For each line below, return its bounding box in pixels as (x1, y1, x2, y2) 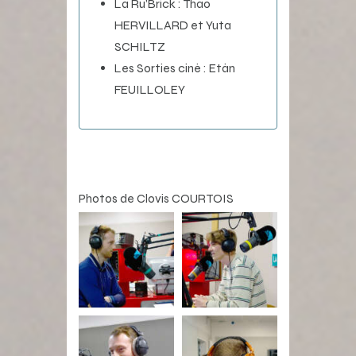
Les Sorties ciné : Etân (114, 60, 235, 75)
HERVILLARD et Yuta (114, 17, 231, 33)
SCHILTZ (114, 38, 165, 54)
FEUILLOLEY (114, 81, 185, 97)
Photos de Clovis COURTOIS (79, 190, 234, 206)
